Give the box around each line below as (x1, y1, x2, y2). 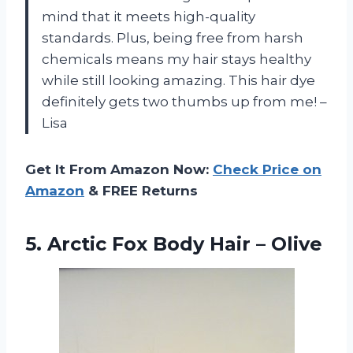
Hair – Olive (204, 232, 322, 256)
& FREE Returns (84, 183, 198, 199)
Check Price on (213, 162, 321, 178)
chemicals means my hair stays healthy (42, 51, 311, 68)
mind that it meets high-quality (42, 9, 255, 25)
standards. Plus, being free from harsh (42, 30, 303, 46)
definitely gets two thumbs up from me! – (42, 94, 327, 110)
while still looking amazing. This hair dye (42, 72, 315, 89)
